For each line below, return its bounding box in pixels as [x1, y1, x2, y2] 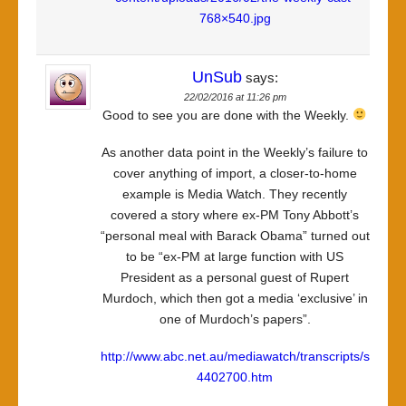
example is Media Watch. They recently [122, 187, 347, 201]
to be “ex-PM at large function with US [126, 249, 343, 264]
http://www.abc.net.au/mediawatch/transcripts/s [100, 349, 370, 363]
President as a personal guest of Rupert [121, 270, 349, 285]
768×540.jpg [198, 11, 271, 25]
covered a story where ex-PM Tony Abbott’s [111, 208, 359, 222]
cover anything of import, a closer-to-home [112, 166, 357, 180]
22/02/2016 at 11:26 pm [183, 92, 286, 102]
